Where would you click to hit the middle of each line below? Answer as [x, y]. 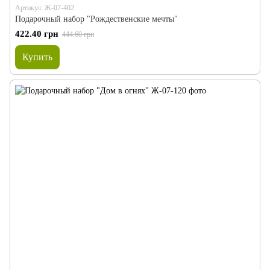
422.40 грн [37, 34]
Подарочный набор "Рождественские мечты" [96, 19]
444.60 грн [78, 34]
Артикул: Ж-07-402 [45, 8]
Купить [37, 57]
